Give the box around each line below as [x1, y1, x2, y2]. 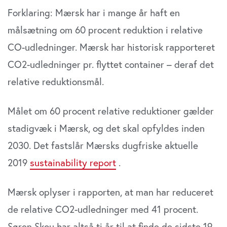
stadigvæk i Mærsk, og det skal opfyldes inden [8, 122, 205, 135]
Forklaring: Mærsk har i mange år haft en [8, 6, 180, 19]
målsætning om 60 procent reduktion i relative [8, 23, 203, 36]
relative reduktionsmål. [8, 75, 104, 88]
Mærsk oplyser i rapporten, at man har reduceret [8, 185, 213, 199]
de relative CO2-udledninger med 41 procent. [8, 203, 198, 216]
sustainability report [30, 156, 116, 169]
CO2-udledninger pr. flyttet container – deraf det [8, 58, 214, 71]
